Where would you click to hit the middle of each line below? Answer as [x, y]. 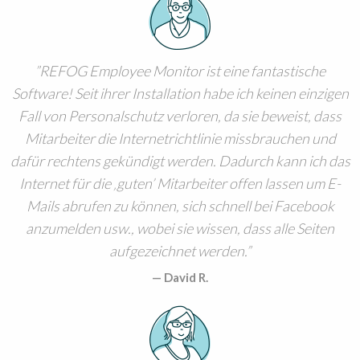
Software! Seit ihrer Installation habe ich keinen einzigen [180, 94]
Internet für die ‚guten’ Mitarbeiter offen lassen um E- [180, 184]
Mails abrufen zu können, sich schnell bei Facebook [180, 206]
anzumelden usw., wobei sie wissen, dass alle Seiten [180, 229]
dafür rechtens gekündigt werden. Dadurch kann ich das [180, 161]
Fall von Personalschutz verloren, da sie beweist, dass [180, 116]
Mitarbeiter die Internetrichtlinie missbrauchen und [180, 139]
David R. [186, 278]
